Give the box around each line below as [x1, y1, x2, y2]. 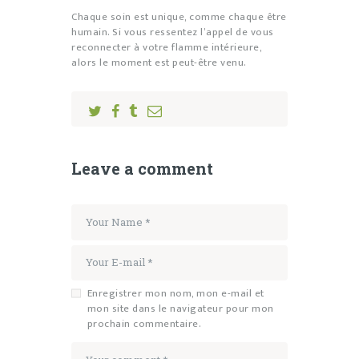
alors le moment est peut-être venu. [71, 54, 247, 72]
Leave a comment [71, 158, 213, 179]
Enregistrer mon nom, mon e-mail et [87, 284, 264, 302]
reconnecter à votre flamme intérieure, [71, 38, 261, 57]
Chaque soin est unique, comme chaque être [71, 8, 287, 26]
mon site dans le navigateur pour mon [87, 299, 274, 317]
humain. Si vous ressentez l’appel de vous [71, 23, 274, 42]
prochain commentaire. [87, 314, 201, 333]
